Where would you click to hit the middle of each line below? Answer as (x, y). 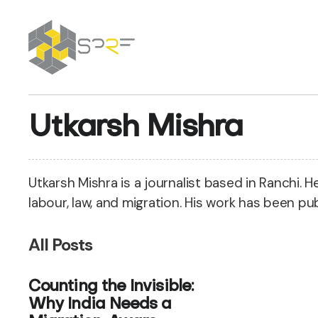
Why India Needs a (100, 305)
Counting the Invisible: (111, 287)
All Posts (61, 245)
